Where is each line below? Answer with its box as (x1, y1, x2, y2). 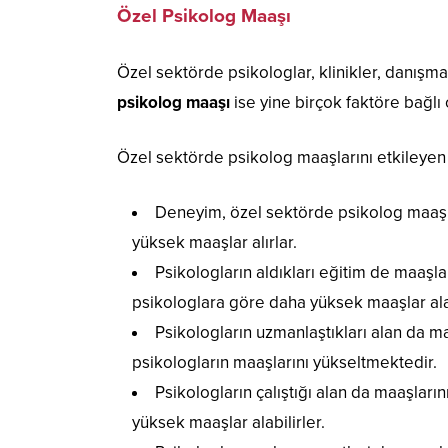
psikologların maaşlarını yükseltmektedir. (132, 351, 437, 373)
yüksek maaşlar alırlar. (132, 231, 297, 253)
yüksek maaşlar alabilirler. (132, 411, 325, 433)
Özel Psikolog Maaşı (117, 4, 291, 27)
